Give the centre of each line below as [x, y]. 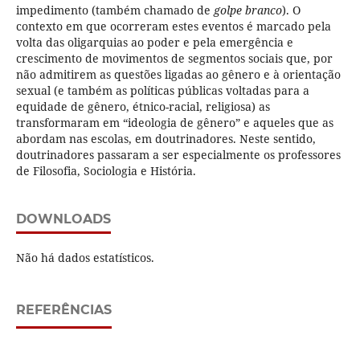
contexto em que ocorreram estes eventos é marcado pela [173, 27]
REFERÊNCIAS [63, 310]
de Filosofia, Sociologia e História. [106, 171]
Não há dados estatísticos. [85, 258]
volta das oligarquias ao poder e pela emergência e [154, 43]
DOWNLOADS [63, 219]
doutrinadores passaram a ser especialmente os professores [178, 155]
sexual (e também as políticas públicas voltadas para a [162, 91]
